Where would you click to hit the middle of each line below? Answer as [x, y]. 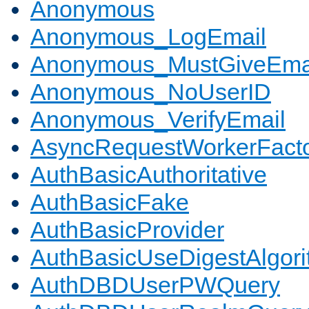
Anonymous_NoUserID [151, 92]
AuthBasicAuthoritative [149, 175]
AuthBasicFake [110, 202]
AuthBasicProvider [127, 230]
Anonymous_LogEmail [148, 37]
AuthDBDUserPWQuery [155, 285]
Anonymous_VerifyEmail [158, 120]
